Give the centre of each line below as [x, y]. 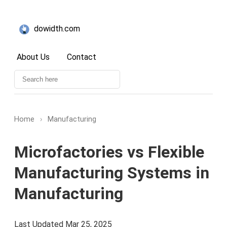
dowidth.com [56, 29]
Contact [82, 57]
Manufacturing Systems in [112, 173]
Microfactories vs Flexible [109, 152]
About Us [33, 57]
